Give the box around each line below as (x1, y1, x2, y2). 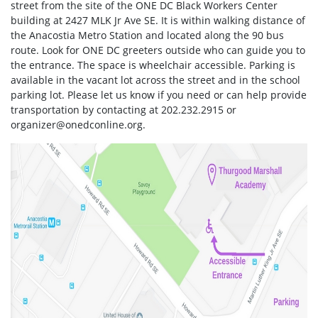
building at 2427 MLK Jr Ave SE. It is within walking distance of (11, 13, 305, 27)
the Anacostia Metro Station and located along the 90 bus (11, 28, 284, 42)
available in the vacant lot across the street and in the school (11, 72, 300, 87)
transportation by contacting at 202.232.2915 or (11, 102, 236, 116)
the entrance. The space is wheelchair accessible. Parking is (11, 57, 295, 72)
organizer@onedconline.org (11, 117, 143, 131)
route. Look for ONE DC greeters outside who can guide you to (11, 43, 305, 57)
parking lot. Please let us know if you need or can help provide (11, 87, 307, 102)
